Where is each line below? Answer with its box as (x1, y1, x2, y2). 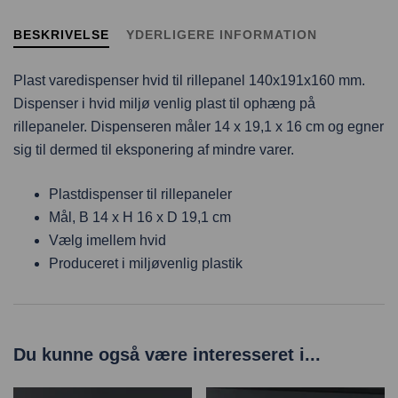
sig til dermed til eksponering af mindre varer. (13, 142, 294, 158)
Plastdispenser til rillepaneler (49, 187, 232, 203)
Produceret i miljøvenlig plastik (49, 256, 243, 272)
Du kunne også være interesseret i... (13, 345, 321, 365)
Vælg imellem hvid (49, 233, 166, 249)
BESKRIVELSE (13, 28, 109, 43)
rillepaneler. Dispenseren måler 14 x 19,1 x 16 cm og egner (13, 119, 384, 135)
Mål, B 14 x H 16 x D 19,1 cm (49, 210, 231, 226)
